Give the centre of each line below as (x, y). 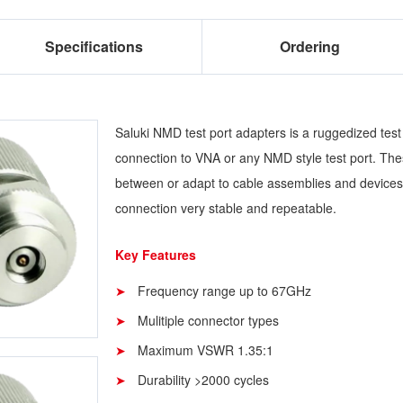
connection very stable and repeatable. (226, 208)
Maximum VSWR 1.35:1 (206, 350)
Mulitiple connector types (208, 320)
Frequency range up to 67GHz (224, 291)
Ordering (310, 46)
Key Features (156, 255)
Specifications (94, 46)
